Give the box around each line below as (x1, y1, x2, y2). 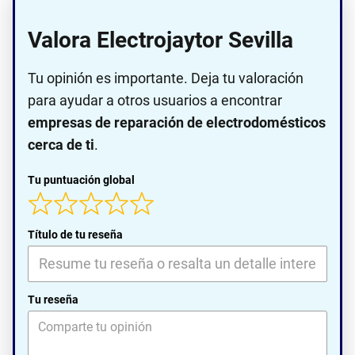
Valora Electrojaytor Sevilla (28, 27, 293, 54)
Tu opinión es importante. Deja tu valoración (28, 70, 303, 87)
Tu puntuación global (28, 174, 135, 187)
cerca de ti (28, 136, 94, 154)
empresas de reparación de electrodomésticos (28, 114, 326, 132)
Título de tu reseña (28, 227, 123, 241)
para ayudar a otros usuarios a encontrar (28, 92, 282, 109)
